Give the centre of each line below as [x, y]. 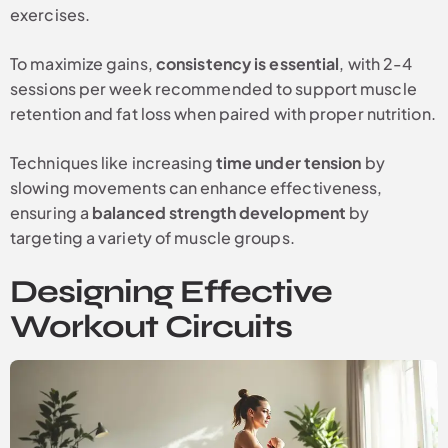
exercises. [50, 15]
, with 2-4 [376, 64]
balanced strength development [219, 213]
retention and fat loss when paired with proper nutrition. [223, 114]
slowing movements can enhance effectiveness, [196, 188]
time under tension [288, 163]
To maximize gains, [83, 64]
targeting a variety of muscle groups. [152, 238]
